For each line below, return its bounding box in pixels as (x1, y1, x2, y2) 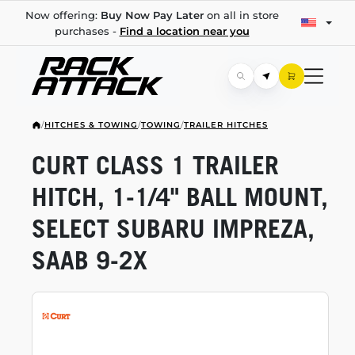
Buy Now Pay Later (100, 9, 204, 21)
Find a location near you (119, 25, 250, 37)
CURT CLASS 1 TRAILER (32, 150, 279, 180)
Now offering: (25, 9, 101, 21)
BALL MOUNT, (179, 181, 328, 212)
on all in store (203, 9, 279, 21)
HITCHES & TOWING (44, 120, 138, 130)
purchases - (54, 25, 120, 37)
